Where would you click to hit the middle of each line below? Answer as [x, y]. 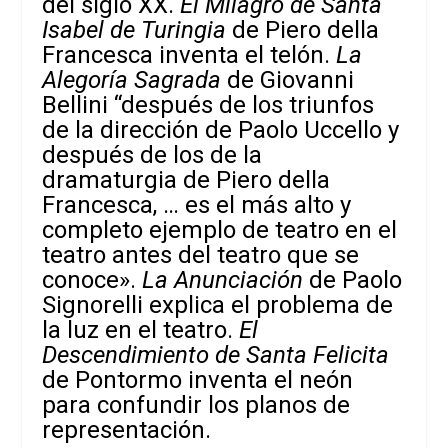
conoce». [92, 280]
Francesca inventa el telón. [189, 55]
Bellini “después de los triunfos [208, 105]
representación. [127, 430]
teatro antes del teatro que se [201, 255]
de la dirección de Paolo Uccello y [221, 130]
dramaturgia [113, 180]
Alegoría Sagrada [132, 80]
